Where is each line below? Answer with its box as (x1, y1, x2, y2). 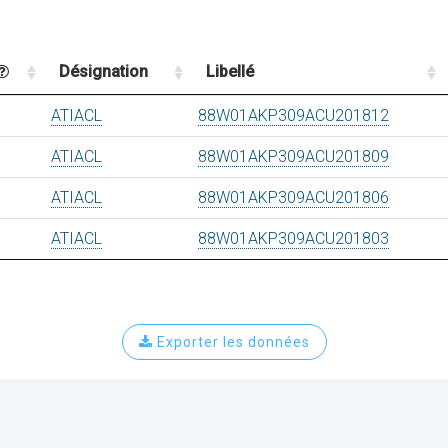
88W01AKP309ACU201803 (198, 229, 389, 248)
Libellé (206, 62, 254, 81)
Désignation (59, 62, 148, 81)
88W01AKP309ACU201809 (198, 147, 389, 166)
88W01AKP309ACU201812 (198, 106, 389, 125)
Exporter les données (152, 334, 310, 350)
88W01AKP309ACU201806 (198, 188, 389, 207)
